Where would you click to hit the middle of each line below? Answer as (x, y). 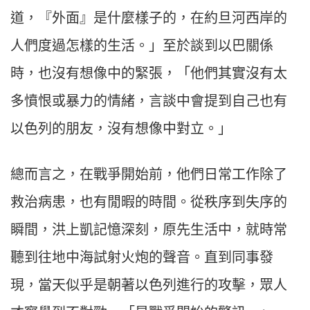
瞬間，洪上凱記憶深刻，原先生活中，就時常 (149, 230)
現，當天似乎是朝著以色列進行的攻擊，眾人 (149, 285)
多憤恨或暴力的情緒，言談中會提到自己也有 (149, 101)
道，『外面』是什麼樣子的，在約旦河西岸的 (149, 18)
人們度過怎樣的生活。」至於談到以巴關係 (142, 46)
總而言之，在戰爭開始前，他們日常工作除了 (149, 175)
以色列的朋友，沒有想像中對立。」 (121, 129)
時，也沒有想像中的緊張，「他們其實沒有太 (149, 74)
